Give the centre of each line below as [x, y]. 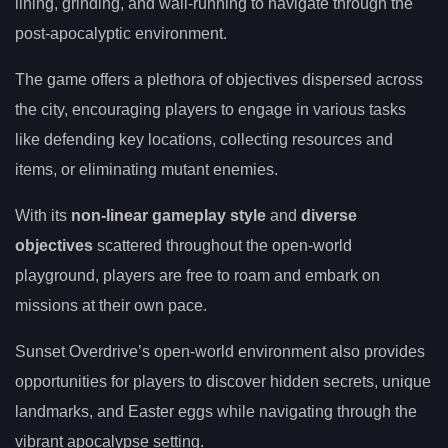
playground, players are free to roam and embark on [197, 276]
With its [43, 216]
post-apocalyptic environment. [121, 34]
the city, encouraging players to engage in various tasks [210, 110]
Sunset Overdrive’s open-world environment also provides [220, 352]
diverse [329, 216]
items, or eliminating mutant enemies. [146, 170]
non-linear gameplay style [168, 216]
